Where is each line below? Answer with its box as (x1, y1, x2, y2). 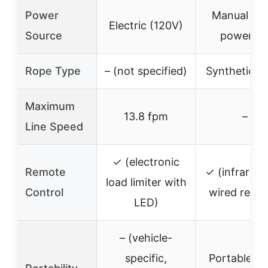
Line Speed (25, 120, 83, 133)
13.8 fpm (124, 110, 168, 123)
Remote (25, 166, 66, 178)
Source (25, 29, 62, 42)
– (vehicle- (120, 232, 172, 244)
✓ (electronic (112, 156, 179, 168)
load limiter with (105, 176, 187, 188)
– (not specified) (105, 65, 187, 77)
